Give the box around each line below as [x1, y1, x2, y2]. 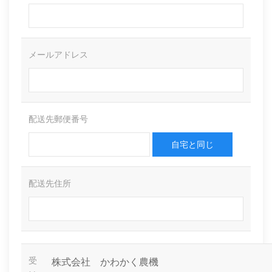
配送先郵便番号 [29, 114, 88, 124]
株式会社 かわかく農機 [52, 257, 158, 268]
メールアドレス [29, 50, 88, 60]
